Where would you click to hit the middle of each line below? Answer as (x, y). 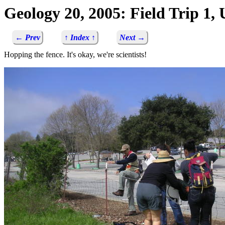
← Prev (28, 38)
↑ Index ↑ (80, 38)
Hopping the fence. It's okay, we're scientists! (75, 55)
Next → (132, 38)
